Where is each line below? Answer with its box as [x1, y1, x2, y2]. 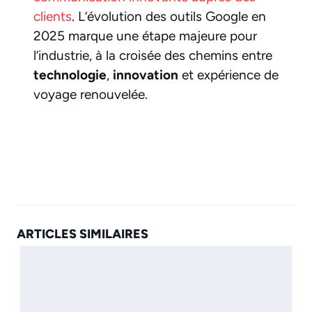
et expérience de [178, 66, 279, 83]
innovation [113, 66, 178, 83]
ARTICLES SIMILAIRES [17, 226, 148, 242]
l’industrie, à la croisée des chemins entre [33, 47, 272, 63]
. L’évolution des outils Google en [72, 8, 266, 24]
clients [33, 8, 72, 24]
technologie [33, 66, 107, 83]
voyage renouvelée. [33, 86, 148, 102]
